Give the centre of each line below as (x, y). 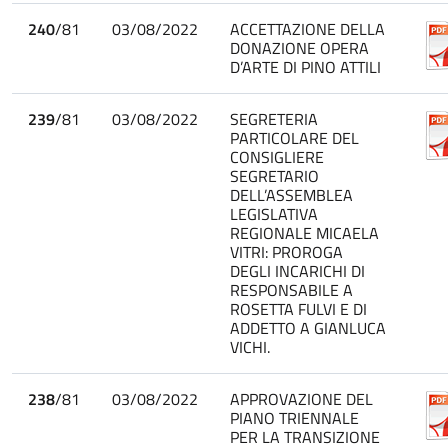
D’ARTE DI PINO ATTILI (305, 66)
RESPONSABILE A (291, 289)
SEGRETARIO (274, 175)
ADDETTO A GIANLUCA (308, 327)
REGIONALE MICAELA (304, 232)
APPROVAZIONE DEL (301, 398)
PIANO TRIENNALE (294, 417)
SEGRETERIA (274, 118)
